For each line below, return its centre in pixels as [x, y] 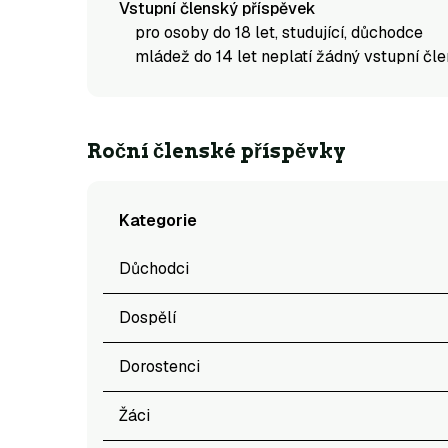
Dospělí [147, 317]
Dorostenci [159, 366]
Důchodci [154, 268]
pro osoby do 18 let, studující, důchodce [279, 32]
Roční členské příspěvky [216, 151]
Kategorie [158, 220]
